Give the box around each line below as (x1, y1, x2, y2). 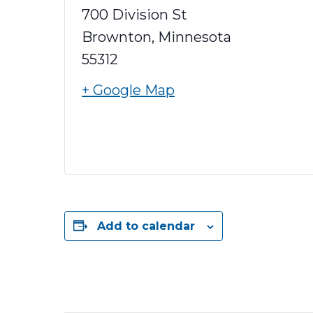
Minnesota (158, 29, 231, 45)
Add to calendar (97, 219, 195, 233)
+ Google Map (82, 82, 175, 99)
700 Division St (82, 6, 187, 23)
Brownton (82, 29, 152, 45)
